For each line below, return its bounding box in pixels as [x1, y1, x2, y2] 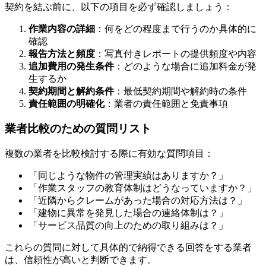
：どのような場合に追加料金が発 [114, 61, 256, 71]
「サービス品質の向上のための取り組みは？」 [28, 220, 228, 230]
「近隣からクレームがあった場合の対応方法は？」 [28, 195, 247, 205]
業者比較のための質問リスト [5, 122, 151, 135]
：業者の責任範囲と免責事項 [104, 98, 228, 109]
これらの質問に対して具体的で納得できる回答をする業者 [5, 242, 252, 252]
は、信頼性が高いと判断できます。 [5, 255, 157, 265]
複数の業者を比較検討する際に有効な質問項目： [5, 148, 214, 159]
